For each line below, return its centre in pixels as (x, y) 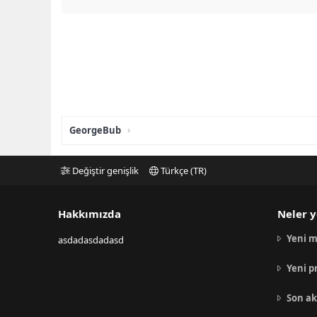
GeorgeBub (95, 130)
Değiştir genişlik (104, 171)
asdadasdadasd (91, 240)
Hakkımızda (90, 214)
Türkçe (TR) (182, 171)
